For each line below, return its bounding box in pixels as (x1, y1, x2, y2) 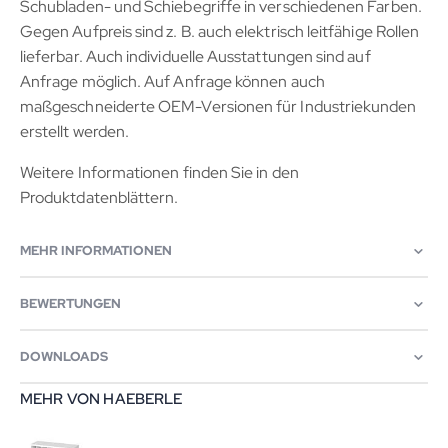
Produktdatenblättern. (20, 187, 179, 209)
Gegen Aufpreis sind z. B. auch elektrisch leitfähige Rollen (20, 21, 420, 43)
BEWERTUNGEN (20, 295, 121, 313)
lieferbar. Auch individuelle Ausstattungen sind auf (20, 46, 371, 68)
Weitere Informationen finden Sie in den (20, 162, 299, 184)
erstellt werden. (20, 121, 130, 143)
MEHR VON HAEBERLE (20, 389, 183, 410)
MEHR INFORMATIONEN (20, 242, 172, 260)
